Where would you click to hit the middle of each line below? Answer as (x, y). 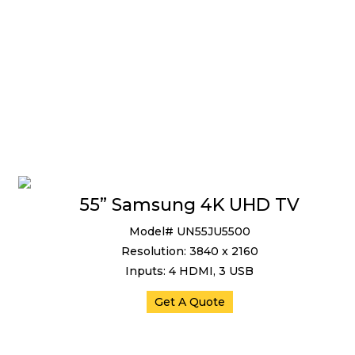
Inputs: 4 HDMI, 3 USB (189, 271)
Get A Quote (189, 302)
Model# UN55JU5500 (189, 231)
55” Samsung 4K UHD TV (189, 205)
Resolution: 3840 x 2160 (189, 251)
